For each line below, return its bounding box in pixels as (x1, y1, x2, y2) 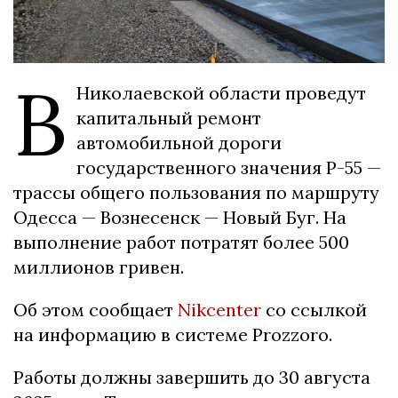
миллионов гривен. (13, 256, 184, 279)
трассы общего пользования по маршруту (13, 181, 379, 204)
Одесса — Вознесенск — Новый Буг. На (13, 206, 346, 229)
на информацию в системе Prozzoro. (13, 323, 332, 346)
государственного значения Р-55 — (76, 156, 381, 179)
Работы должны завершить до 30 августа (13, 366, 370, 389)
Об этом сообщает (13, 298, 178, 322)
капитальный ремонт (76, 107, 261, 130)
